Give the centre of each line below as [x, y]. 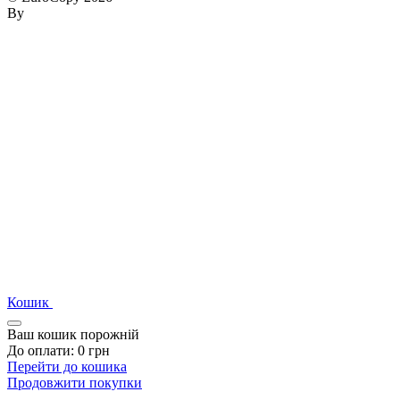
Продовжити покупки [75, 382]
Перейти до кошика [67, 366]
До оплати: [42, 350]
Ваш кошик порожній [73, 334]
